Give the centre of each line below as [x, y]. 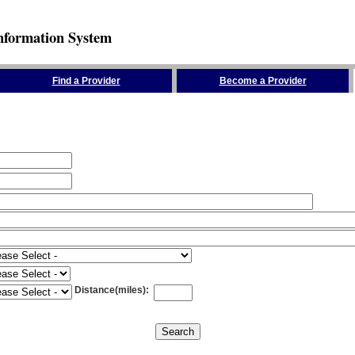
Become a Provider [263, 81]
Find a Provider [86, 81]
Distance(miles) [110, 290]
